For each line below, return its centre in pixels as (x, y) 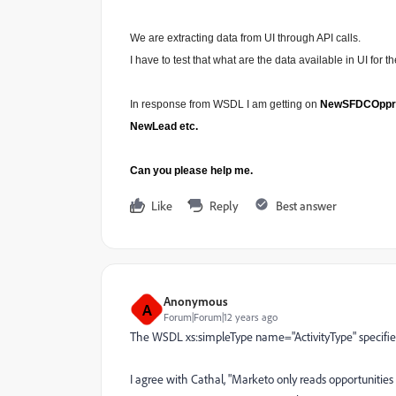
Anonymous (196, 301)
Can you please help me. (191, 171)
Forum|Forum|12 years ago (221, 317)
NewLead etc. (164, 126)
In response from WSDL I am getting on (225, 104)
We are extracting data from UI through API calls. (245, 38)
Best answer (306, 206)
